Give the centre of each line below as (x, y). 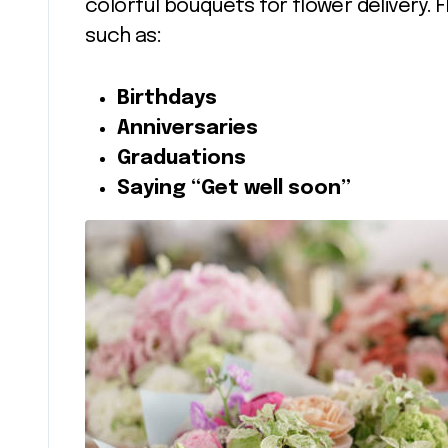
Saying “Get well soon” (234, 188)
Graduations (181, 158)
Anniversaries (187, 128)
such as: (123, 36)
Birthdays (167, 98)
